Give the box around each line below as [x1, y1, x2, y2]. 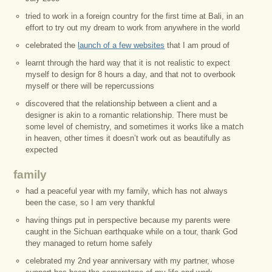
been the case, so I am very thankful [25, 198, 155, 207]
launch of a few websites [78, 41, 165, 50]
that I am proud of [165, 41, 230, 50]
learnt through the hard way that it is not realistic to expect [25, 58, 231, 67]
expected [25, 145, 58, 154]
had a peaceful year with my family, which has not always [25, 186, 228, 195]
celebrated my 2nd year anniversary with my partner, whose [25, 256, 235, 265]
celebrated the [25, 41, 78, 50]
